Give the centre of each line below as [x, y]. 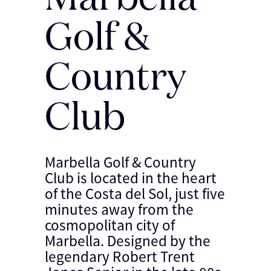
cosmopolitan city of [110, 225]
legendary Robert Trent [120, 256]
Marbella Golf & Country [120, 162]
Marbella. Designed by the [128, 241]
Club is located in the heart [131, 178]
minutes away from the [119, 209]
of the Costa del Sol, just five [135, 194]
